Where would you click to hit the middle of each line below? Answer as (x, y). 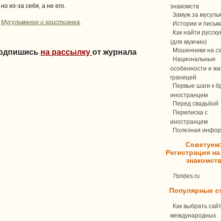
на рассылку (66, 52)
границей (183, 77)
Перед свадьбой (196, 104)
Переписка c (190, 112)
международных (193, 215)
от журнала (114, 52)
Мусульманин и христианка (40, 22)
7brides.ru (186, 176)
